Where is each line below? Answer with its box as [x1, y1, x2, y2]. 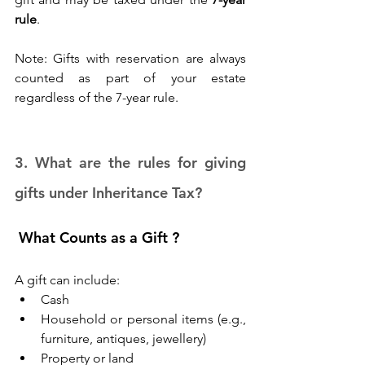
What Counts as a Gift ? [15, 228, 179, 248]
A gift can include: [15, 272, 123, 288]
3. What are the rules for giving [15, 153, 246, 173]
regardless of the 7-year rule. [15, 90, 182, 106]
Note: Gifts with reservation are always [15, 51, 246, 67]
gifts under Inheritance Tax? [15, 183, 206, 203]
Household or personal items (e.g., [41, 311, 246, 328]
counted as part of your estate [15, 70, 246, 86]
